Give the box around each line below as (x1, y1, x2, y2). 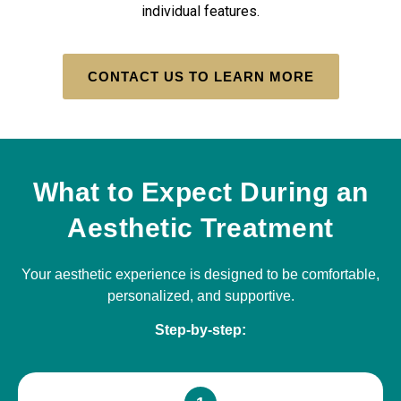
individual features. (141, 3, 260, 21)
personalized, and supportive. (107, 287, 294, 303)
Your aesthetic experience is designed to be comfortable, (21, 266, 380, 282)
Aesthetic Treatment (67, 212, 334, 243)
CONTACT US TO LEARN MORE (87, 68, 314, 84)
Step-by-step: (155, 322, 246, 338)
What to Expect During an (32, 176, 369, 207)
